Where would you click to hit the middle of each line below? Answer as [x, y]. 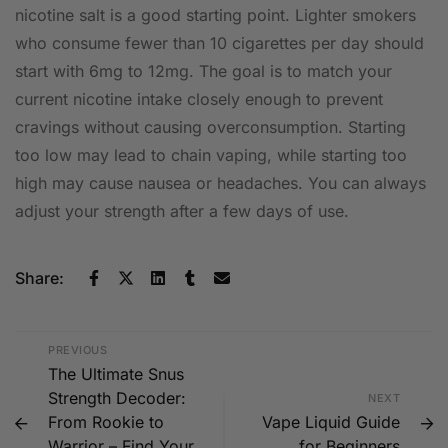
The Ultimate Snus [116, 374]
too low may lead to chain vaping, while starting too [211, 155]
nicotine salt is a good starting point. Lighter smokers [215, 15]
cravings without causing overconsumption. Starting [210, 127]
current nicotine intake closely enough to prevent [199, 99]
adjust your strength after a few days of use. [182, 211]
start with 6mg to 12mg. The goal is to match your [203, 71]
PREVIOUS [77, 350]
